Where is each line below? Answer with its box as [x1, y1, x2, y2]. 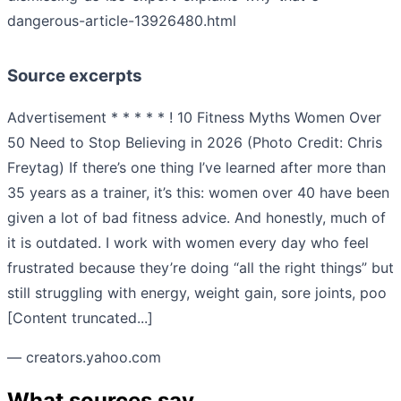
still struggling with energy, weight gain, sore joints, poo [7, 284, 387, 303]
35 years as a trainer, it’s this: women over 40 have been [7, 183, 389, 202]
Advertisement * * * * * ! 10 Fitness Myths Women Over [7, 108, 381, 127]
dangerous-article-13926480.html [7, 12, 236, 30]
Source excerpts [7, 65, 142, 87]
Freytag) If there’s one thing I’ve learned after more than [7, 158, 386, 177]
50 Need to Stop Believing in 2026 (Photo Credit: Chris [7, 133, 382, 152]
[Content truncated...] [7, 309, 153, 328]
